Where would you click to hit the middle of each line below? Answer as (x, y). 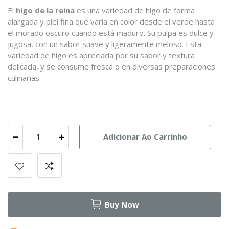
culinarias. (24, 77)
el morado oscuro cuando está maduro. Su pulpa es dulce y (111, 32)
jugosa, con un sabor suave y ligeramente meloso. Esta (105, 44)
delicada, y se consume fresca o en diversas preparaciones (111, 66)
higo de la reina (45, 10)
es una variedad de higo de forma (135, 10)
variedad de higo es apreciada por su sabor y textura (101, 55)
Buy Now (122, 204)
